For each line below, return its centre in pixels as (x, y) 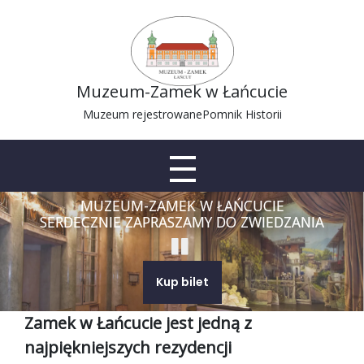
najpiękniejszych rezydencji (128, 347)
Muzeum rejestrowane (142, 114)
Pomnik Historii (242, 114)
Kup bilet (182, 282)
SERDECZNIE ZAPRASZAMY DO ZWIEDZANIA (182, 222)
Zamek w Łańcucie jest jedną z (138, 323)
